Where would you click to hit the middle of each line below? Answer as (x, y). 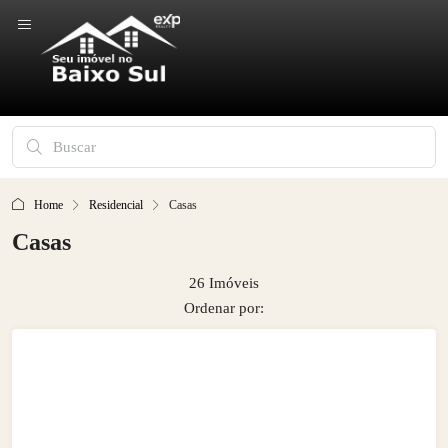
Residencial (116, 205)
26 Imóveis (224, 283)
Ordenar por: (224, 308)
